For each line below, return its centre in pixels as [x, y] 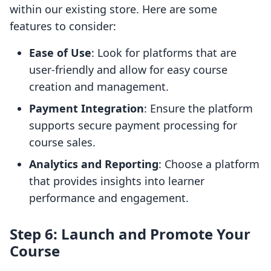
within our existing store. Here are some [113, 9]
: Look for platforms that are [164, 53]
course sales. [62, 142]
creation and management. [99, 87]
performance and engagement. [109, 198]
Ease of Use [60, 53]
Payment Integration [87, 109]
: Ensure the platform [198, 109]
